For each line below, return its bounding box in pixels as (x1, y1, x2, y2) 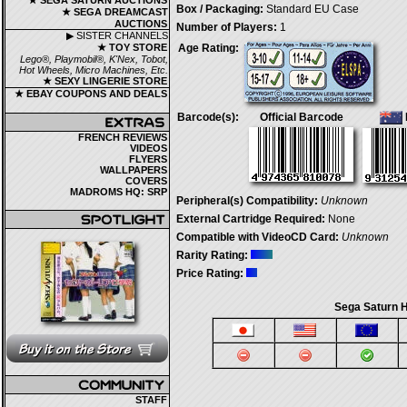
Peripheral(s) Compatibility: (176, 194, 318, 207)
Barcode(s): (177, 111, 239, 124)
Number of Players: (176, 21, 277, 34)
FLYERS (129, 154, 167, 164)
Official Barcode (259, 111, 343, 124)
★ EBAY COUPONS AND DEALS (15, 88, 167, 99)
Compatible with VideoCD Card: (176, 231, 339, 243)
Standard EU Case (263, 3, 359, 15)
